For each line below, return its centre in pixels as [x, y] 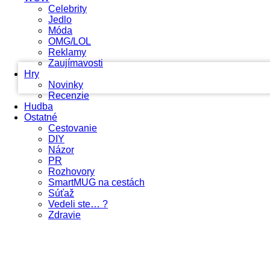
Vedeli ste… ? [78, 204]
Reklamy [67, 52]
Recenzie [69, 96]
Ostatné [41, 117]
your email [176, 27]
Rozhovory [71, 171]
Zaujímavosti [76, 63]
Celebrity [67, 9]
